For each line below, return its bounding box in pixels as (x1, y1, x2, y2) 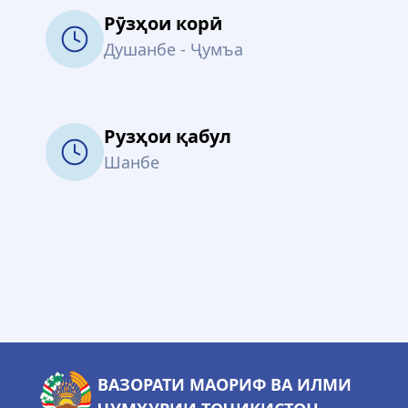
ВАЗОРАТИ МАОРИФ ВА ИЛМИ (97, 373, 352, 395)
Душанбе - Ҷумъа (104, 38, 243, 60)
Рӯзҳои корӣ (104, 11, 222, 36)
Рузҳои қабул (104, 124, 231, 148)
